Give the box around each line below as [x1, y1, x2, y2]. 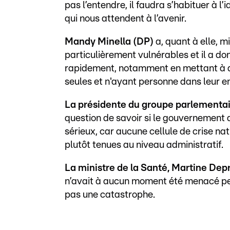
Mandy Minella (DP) [65, 36, 154, 47]
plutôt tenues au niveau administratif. [65, 140, 223, 150]
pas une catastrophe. [65, 189, 155, 200]
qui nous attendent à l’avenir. [65, 13, 186, 24]
